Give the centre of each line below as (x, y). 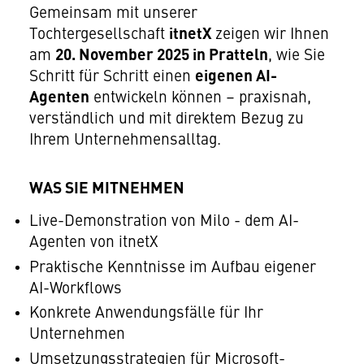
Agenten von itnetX (95, 243)
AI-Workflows (75, 289)
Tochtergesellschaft (99, 35)
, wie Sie (296, 56)
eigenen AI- (236, 77)
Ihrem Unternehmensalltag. (125, 140)
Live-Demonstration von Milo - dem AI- (164, 221)
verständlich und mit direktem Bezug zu (166, 119)
